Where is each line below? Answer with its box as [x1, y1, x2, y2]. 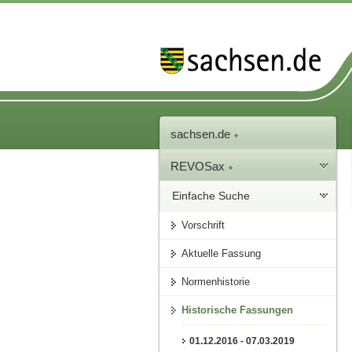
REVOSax [170, 159, 229, 174]
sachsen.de [170, 127, 234, 141]
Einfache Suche [172, 189, 251, 203]
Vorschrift [181, 219, 225, 232]
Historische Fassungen [181, 304, 294, 317]
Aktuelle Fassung [181, 247, 262, 260]
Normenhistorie [181, 276, 251, 288]
